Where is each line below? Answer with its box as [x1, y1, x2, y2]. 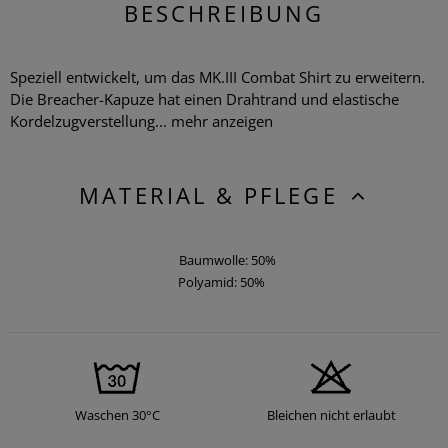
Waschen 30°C [74, 405, 160, 424]
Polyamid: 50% [177, 272, 265, 291]
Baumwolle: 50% [178, 250, 276, 269]
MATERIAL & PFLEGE [79, 179, 347, 210]
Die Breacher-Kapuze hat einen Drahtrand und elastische [10, 88, 399, 109]
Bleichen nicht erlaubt [266, 405, 396, 424]
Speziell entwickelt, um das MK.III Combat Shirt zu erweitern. [10, 66, 425, 87]
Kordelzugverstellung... [10, 110, 171, 131]
